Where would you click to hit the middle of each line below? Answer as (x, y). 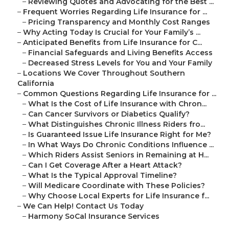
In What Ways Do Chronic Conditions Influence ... (121, 145)
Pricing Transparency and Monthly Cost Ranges (119, 22)
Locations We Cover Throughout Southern (104, 73)
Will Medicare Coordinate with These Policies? (117, 186)
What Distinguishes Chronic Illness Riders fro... (117, 124)
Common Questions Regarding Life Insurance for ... (120, 94)
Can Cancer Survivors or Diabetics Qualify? (109, 114)
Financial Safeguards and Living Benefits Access (120, 53)
